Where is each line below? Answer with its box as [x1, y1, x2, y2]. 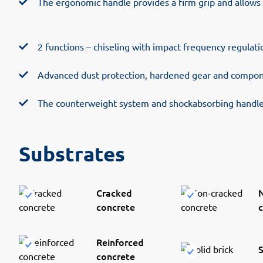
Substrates [19, 140, 125, 166]
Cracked [96, 186, 132, 199]
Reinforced [96, 235, 144, 248]
